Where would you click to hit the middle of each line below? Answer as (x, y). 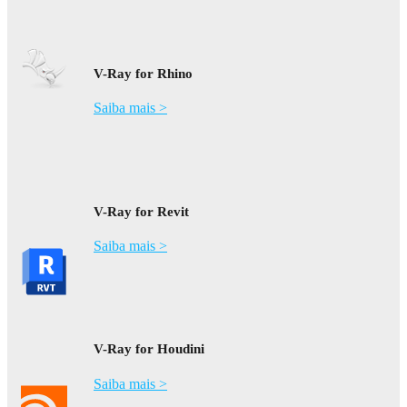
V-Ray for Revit (141, 211)
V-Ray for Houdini (149, 349)
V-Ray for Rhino (143, 74)
